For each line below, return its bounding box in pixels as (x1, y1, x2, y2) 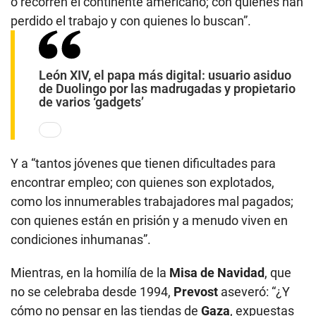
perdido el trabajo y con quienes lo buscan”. (11, 13, 251, 28)
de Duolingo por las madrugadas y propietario (39, 80, 296, 96)
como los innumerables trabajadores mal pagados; (11, 193, 293, 209)
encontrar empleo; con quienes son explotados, (11, 174, 274, 190)
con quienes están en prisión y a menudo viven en (11, 212, 288, 228)
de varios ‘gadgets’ (39, 94, 144, 109)
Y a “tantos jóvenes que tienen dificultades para (11, 155, 276, 171)
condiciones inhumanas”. (11, 231, 151, 247)
